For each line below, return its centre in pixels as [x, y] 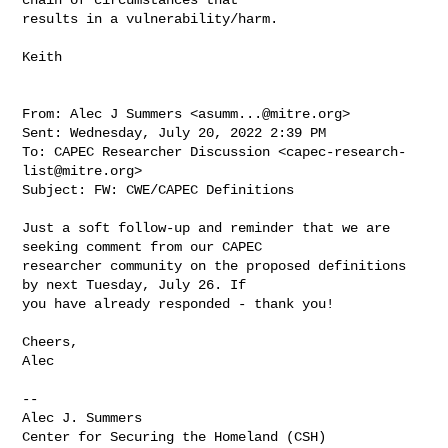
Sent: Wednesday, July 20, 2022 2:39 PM [174, 132]
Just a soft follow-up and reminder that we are [206, 227]
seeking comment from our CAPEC [146, 246]
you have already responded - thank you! [178, 303]
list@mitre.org [78, 170]
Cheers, [50, 341]
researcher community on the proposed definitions [214, 265]
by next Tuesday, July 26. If [138, 284]
